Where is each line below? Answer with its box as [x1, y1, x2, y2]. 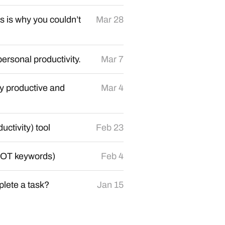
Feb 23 [96, 123, 124, 133]
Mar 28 [96, 15, 124, 25]
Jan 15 [97, 180, 124, 190]
